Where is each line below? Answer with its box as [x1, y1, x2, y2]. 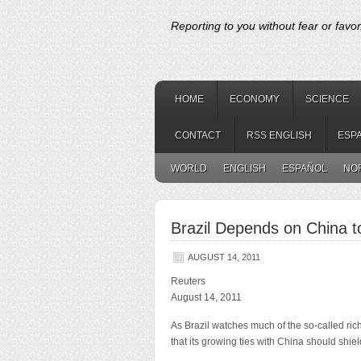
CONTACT [175, 130, 221, 141]
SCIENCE [305, 93, 349, 105]
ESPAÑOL [282, 163, 327, 174]
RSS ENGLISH [247, 130, 312, 141]
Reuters [171, 276, 205, 287]
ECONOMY [230, 93, 280, 105]
